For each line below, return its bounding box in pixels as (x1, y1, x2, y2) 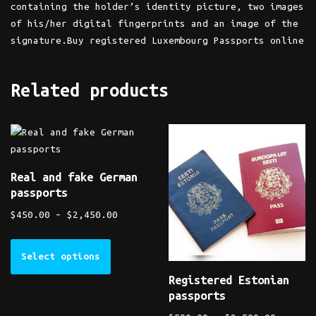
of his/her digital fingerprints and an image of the (11, 18, 298, 29)
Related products (11, 80, 169, 100)
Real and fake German (11, 169, 138, 183)
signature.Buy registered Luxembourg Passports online (11, 35, 304, 46)
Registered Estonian (169, 272, 289, 286)
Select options (21, 251, 100, 262)
